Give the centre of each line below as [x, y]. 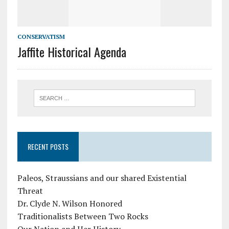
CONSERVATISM [41, 36]
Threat [30, 190]
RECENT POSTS [48, 146]
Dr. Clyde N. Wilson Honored [70, 203]
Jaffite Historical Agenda [72, 51]
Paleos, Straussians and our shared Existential [102, 178]
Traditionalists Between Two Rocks [83, 216]
